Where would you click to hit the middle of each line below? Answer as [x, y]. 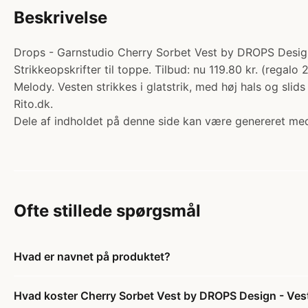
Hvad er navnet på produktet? [92, 256]
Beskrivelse [60, 18]
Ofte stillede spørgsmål [107, 211]
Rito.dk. [33, 104]
